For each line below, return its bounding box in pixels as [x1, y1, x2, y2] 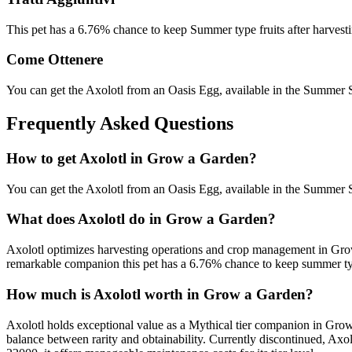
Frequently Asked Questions [6, 113, 233, 134]
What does [6, 211, 78, 228]
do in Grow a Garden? [125, 211, 276, 228]
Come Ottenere [6, 51, 103, 68]
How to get [6, 149, 79, 167]
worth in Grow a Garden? [141, 285, 313, 302]
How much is [6, 285, 93, 302]
